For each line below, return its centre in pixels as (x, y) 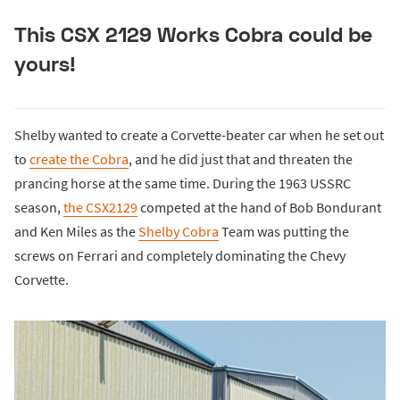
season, (39, 207)
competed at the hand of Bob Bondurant (259, 207)
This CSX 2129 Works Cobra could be (193, 34)
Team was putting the (284, 231)
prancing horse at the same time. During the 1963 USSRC (183, 183)
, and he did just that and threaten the (241, 158)
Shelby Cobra (179, 231)
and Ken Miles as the (76, 231)
